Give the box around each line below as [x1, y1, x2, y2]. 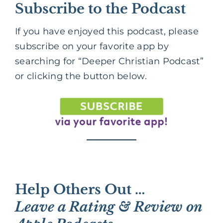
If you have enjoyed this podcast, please [15, 26, 199, 37]
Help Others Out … [15, 181, 145, 198]
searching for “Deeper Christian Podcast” [15, 56, 204, 67]
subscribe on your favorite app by [15, 41, 169, 52]
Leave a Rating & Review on [15, 199, 202, 216]
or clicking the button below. [15, 71, 147, 82]
